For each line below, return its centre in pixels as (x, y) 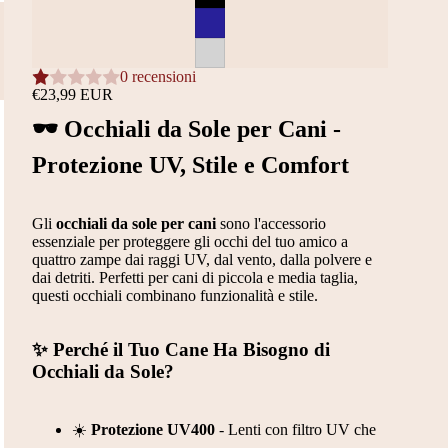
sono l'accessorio (270, 223)
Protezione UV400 (152, 430)
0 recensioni (157, 76)
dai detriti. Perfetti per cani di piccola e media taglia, (194, 277)
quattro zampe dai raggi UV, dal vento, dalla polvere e (201, 259)
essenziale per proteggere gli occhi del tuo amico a (189, 241)
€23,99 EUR (72, 94)
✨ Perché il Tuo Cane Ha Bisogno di (180, 350)
